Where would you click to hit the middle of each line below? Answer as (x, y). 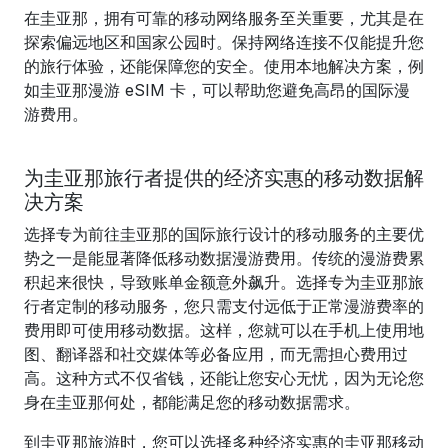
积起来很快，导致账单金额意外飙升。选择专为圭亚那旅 (224, 282)
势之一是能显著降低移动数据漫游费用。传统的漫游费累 (224, 258)
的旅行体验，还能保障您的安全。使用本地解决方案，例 (224, 66)
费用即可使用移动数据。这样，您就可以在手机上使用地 (224, 330)
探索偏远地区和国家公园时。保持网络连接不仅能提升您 (224, 42)
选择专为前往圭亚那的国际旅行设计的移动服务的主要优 (224, 234)
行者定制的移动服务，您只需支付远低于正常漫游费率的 (224, 306)
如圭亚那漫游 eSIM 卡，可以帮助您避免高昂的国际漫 (217, 90)
